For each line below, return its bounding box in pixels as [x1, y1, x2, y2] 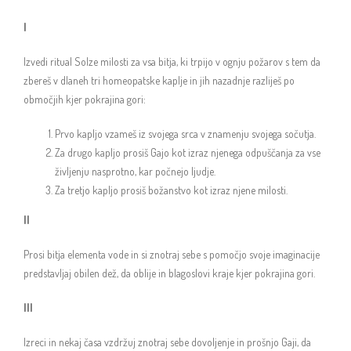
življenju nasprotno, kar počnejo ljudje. [55, 165, 215, 178]
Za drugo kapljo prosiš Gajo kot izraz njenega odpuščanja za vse [55, 146, 320, 159]
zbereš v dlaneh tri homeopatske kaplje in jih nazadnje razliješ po [24, 74, 295, 87]
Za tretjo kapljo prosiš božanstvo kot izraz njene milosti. [55, 183, 288, 197]
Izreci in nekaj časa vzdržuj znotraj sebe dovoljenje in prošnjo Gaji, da [24, 335, 311, 349]
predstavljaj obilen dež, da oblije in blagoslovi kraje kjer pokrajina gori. [24, 266, 315, 280]
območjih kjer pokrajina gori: [24, 92, 146, 106]
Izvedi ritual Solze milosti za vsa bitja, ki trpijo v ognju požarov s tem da [24, 55, 320, 68]
